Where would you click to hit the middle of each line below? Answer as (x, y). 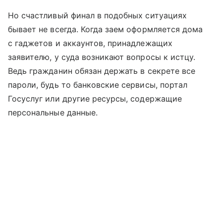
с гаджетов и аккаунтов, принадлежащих (90, 43)
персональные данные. (53, 112)
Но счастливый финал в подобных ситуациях (97, 15)
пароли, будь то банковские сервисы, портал (98, 84)
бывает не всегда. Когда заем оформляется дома (106, 29)
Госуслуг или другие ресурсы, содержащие (95, 98)
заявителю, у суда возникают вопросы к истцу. (102, 57)
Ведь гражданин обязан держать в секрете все (102, 71)
